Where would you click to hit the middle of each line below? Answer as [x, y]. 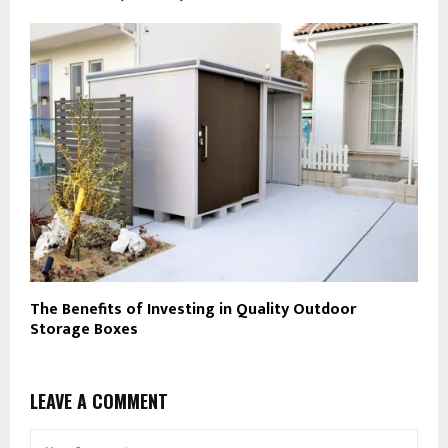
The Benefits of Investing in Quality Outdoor [193, 309]
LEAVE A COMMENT [99, 400]
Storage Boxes [84, 329]
